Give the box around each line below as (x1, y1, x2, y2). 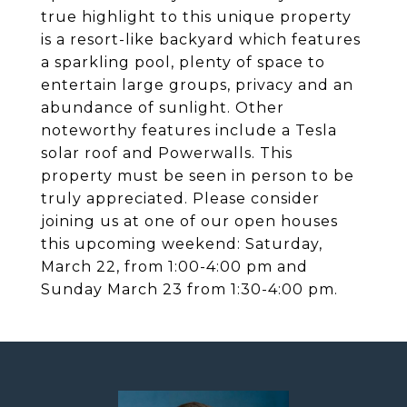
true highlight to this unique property (41, 8, 352, 25)
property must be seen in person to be (41, 167, 354, 184)
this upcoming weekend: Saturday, (41, 235, 323, 253)
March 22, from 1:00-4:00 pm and (41, 258, 308, 275)
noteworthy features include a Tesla (41, 122, 337, 139)
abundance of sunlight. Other (41, 99, 284, 116)
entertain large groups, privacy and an (41, 76, 353, 94)
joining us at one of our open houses (41, 213, 338, 230)
